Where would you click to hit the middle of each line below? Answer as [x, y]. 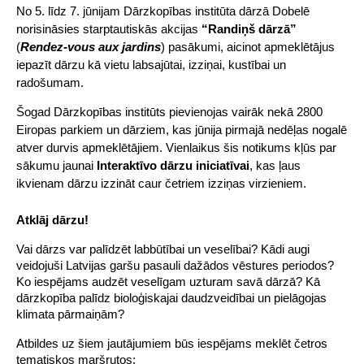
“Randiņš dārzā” [249, 30]
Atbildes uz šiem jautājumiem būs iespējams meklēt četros [172, 344]
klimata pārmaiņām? [70, 315]
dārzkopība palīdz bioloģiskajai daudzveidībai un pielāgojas [171, 299]
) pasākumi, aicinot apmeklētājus [248, 48]
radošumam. [50, 83]
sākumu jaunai [56, 166]
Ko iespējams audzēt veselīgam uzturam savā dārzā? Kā [168, 282]
